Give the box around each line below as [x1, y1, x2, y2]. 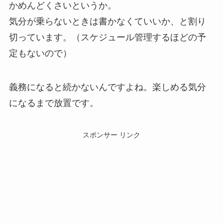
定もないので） [8, 48, 72, 58]
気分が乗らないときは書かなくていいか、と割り [8, 16, 206, 26]
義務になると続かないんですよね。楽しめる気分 [8, 82, 206, 92]
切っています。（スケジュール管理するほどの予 [8, 32, 206, 42]
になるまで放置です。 [8, 98, 99, 108]
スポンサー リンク [83, 130, 140, 139]
